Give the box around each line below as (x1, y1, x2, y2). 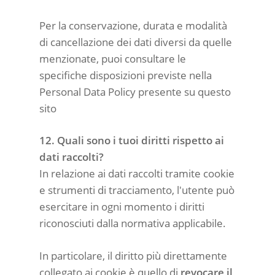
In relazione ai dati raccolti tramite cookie (39, 166, 234, 180)
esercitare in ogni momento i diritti (39, 199, 204, 214)
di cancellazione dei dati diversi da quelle (39, 34, 232, 49)
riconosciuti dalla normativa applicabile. (39, 216, 226, 230)
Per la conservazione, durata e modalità (39, 18, 227, 33)
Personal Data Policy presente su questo (39, 84, 231, 99)
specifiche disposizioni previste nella (39, 68, 212, 82)
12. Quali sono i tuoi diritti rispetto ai (39, 133, 224, 147)
